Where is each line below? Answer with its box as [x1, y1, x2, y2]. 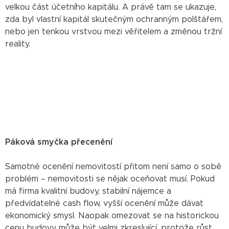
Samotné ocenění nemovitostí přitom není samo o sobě [5, 162, 221, 171]
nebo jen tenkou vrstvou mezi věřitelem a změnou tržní [5, 27, 222, 36]
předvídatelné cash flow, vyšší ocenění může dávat [5, 199, 203, 208]
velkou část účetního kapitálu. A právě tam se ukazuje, [5, 3, 216, 11]
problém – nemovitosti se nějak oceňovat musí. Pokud [5, 174, 215, 183]
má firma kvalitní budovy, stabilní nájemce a [5, 187, 171, 195]
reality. [5, 39, 30, 48]
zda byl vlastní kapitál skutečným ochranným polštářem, [5, 15, 223, 24]
